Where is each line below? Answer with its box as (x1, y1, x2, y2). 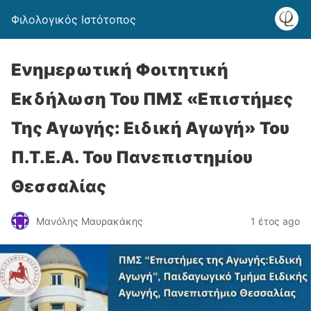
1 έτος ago (251, 215, 300, 227)
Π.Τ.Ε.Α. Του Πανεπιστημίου (11, 147, 253, 167)
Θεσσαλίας (11, 176, 106, 196)
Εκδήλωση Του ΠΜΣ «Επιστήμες (11, 89, 293, 109)
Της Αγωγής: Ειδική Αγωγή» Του (11, 118, 289, 138)
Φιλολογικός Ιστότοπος (11, 12, 136, 26)
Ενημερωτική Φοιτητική (11, 60, 228, 80)
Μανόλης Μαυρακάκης (36, 215, 143, 227)
